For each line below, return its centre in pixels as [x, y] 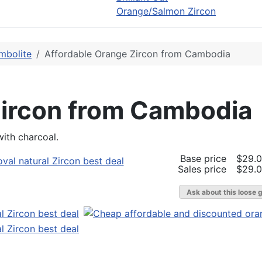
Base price [205, 158]
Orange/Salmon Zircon [166, 11]
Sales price [204, 169]
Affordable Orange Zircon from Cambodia [137, 54]
